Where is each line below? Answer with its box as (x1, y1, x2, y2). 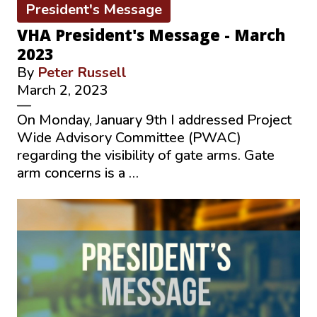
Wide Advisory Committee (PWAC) (17, 127, 241, 147)
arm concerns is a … (17, 163, 139, 183)
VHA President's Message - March (17, 23, 285, 45)
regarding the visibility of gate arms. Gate (17, 145, 275, 165)
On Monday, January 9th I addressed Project (17, 110, 292, 129)
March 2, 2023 (17, 80, 108, 100)
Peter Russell (38, 62, 127, 82)
